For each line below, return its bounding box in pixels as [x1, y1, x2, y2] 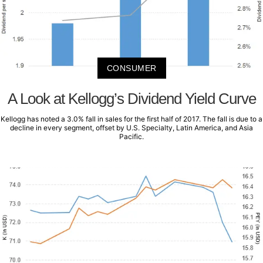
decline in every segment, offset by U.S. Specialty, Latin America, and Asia [10, 123, 253, 132]
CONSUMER [106, 63, 157, 73]
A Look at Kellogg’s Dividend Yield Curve [7, 89, 256, 107]
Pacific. [119, 131, 144, 141]
